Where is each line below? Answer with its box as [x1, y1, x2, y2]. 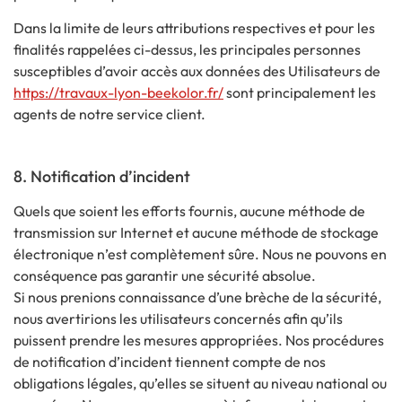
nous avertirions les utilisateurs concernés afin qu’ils [13, 309, 343, 328]
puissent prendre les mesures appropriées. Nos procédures [13, 330, 384, 349]
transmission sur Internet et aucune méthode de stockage [13, 223, 379, 241]
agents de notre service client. [13, 105, 205, 124]
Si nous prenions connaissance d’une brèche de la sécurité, [13, 287, 381, 306]
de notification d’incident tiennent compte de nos [13, 352, 326, 371]
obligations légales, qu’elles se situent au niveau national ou [13, 373, 387, 392]
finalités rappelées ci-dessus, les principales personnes [13, 40, 361, 59]
